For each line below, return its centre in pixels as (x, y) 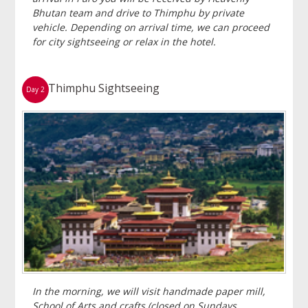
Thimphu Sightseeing (104, 88)
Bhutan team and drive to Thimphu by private (139, 13)
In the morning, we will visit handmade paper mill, (149, 291)
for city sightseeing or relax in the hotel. (124, 42)
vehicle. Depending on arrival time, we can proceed (151, 27)
